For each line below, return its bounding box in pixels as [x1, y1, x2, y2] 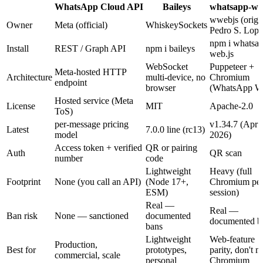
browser [146, 83, 176, 93]
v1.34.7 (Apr [210, 119, 258, 130]
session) [210, 187, 239, 198]
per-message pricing [55, 119, 129, 130]
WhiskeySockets [146, 20, 207, 31]
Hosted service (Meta [55, 96, 133, 106]
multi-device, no [146, 72, 205, 83]
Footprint [6, 177, 41, 187]
